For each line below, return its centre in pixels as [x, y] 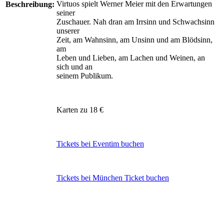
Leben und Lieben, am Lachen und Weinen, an [131, 57]
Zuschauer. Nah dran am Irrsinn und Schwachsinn [135, 21]
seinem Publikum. [85, 75]
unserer [68, 30]
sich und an [74, 66]
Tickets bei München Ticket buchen [113, 177]
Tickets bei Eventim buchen [100, 143]
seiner [66, 12]
